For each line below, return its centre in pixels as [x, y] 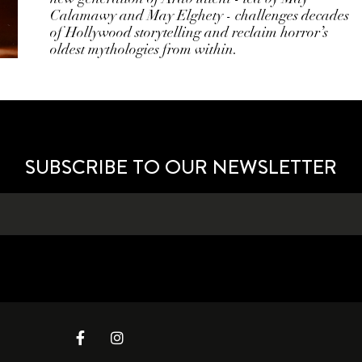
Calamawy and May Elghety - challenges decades [200, 15]
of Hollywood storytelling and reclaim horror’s [189, 32]
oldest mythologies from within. [144, 49]
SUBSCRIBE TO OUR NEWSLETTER [181, 167]
